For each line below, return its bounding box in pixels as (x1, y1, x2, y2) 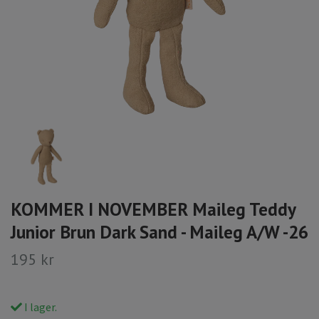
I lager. (22, 300, 57, 315)
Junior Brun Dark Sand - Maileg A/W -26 (11, 220, 308, 244)
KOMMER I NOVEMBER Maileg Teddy (11, 197, 296, 221)
